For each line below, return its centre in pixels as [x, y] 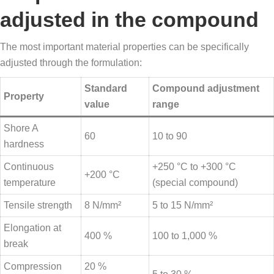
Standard [106, 89]
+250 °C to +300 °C [194, 167]
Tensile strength [38, 206]
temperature [30, 183]
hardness [24, 144]
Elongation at [32, 228]
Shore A [21, 128]
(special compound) [195, 183]
